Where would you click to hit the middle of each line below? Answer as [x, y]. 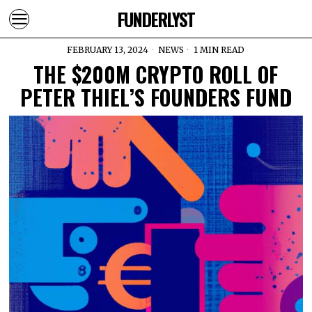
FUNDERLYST [156, 19]
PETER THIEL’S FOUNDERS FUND [156, 97]
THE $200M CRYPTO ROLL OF [156, 74]
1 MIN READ [218, 50]
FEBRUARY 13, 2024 [108, 50]
